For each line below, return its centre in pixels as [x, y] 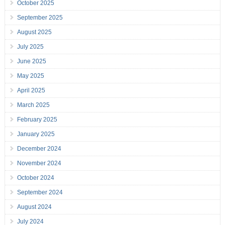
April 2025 [31, 91]
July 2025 [30, 47]
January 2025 [36, 134]
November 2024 [39, 163]
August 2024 [34, 207]
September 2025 [40, 18]
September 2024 [40, 193]
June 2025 [31, 62]
